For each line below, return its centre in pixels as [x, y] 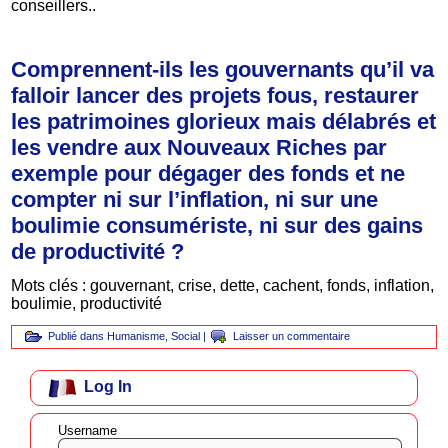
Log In [108, 386]
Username [88, 431]
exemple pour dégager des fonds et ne [208, 173]
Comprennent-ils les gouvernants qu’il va [223, 69]
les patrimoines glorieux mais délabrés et [224, 121]
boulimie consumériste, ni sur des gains [217, 225]
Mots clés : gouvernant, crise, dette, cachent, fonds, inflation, [223, 285]
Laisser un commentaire [292, 335]
